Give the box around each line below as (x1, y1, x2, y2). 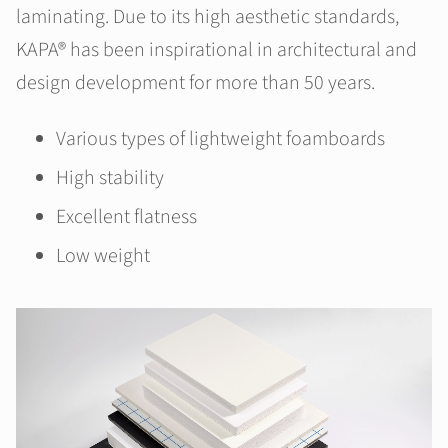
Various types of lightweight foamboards (56, 125, 385, 153)
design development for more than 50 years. (16, 69, 375, 97)
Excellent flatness (56, 203, 197, 231)
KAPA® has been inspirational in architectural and (16, 36, 417, 64)
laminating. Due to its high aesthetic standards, (16, 3, 399, 31)
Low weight (56, 242, 150, 270)
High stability (56, 164, 164, 192)
